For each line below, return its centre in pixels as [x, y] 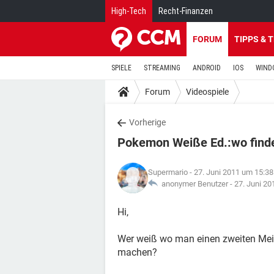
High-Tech [129, 11]
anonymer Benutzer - [196, 184]
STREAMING [162, 68]
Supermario [168, 172]
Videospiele [207, 91]
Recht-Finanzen [186, 11]
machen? [137, 252]
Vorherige [147, 122]
